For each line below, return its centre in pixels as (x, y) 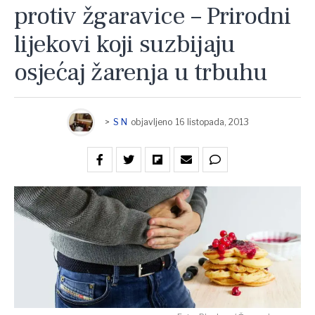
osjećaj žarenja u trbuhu (141, 73)
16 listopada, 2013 (212, 122)
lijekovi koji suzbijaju (125, 45)
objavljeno (151, 122)
